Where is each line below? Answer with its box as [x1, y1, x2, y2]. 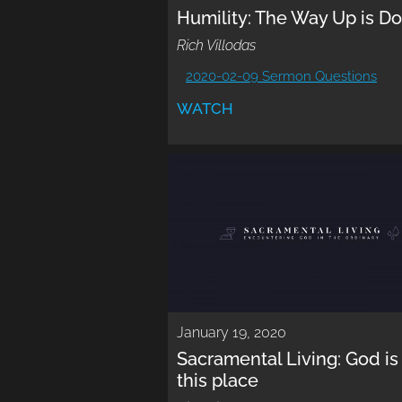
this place [177, 370, 258, 392]
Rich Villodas [177, 37, 256, 55]
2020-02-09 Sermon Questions [186, 68, 377, 85]
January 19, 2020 [177, 324, 286, 342]
